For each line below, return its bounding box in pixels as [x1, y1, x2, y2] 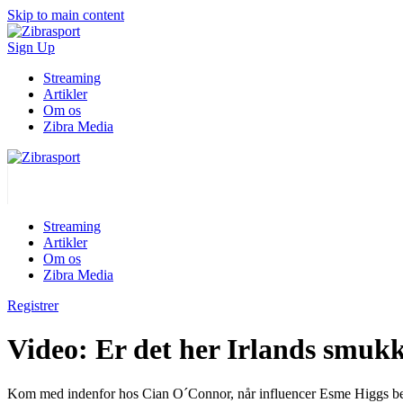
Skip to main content [7, 7, 124, 22]
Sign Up [7, 40, 55, 55]
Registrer [7, 298, 58, 313]
